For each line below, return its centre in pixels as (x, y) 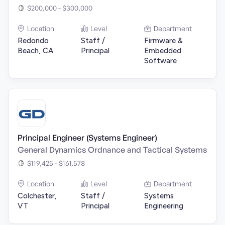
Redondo (33, 41)
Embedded (163, 51)
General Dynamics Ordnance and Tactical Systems (112, 150)
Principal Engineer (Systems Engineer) (87, 138)
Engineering (164, 206)
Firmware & (163, 41)
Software (160, 61)
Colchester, (37, 196)
